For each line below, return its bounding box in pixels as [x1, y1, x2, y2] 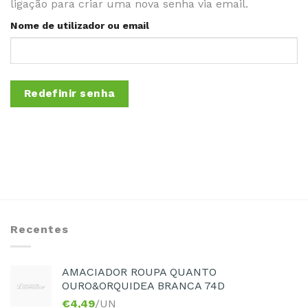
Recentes [10, 223, 69, 236]
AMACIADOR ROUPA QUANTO [62, 265, 217, 278]
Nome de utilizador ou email [10, 19, 149, 31]
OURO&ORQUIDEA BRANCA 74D [62, 278, 225, 292]
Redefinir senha [23, 87, 115, 100]
